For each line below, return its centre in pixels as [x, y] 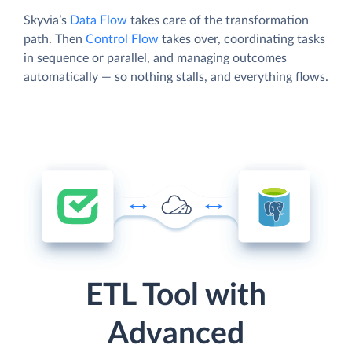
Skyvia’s [47, 20]
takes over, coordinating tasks [242, 39]
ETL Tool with [176, 296]
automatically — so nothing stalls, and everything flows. [176, 77]
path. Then [55, 39]
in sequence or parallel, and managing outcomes [155, 58]
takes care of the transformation [218, 20]
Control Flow [122, 39]
